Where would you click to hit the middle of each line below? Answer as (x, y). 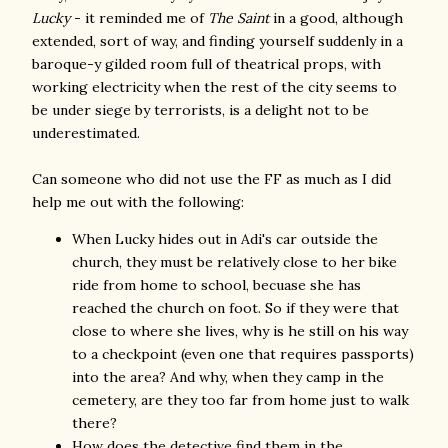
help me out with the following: (138, 202)
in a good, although (336, 18)
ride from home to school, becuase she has (216, 285)
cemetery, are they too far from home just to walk (240, 400)
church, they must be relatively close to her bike (234, 262)
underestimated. (86, 133)
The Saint (238, 18)
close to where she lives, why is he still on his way (240, 331)
